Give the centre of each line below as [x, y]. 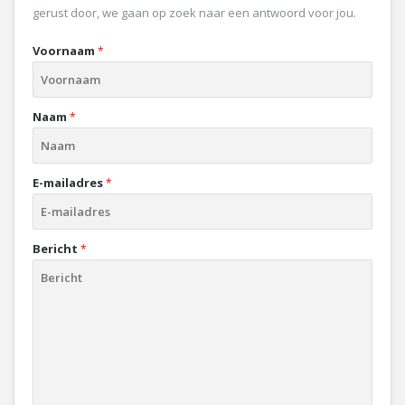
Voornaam [64, 51]
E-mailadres [68, 183]
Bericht [55, 249]
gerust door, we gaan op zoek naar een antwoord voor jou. [194, 13]
